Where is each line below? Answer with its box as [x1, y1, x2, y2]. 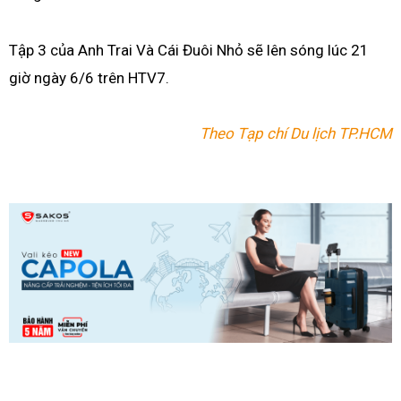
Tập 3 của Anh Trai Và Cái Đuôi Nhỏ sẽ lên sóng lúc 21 [9, 40, 369, 59]
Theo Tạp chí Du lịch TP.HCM [200, 124, 392, 143]
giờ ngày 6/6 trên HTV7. [9, 68, 169, 87]
